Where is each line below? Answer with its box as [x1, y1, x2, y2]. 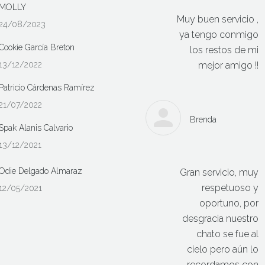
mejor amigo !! [198, 60, 259, 72]
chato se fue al [196, 228, 259, 240]
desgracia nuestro [182, 213, 259, 225]
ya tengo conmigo [179, 29, 259, 41]
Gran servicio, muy [180, 167, 259, 179]
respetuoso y [202, 182, 259, 194]
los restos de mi [190, 44, 259, 56]
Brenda [190, 114, 216, 124]
